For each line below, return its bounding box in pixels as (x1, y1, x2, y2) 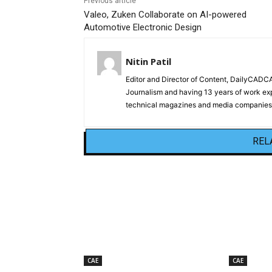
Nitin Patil (126, 55, 171, 68)
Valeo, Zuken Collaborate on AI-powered (84, 9, 246, 21)
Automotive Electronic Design (84, 22, 202, 33)
